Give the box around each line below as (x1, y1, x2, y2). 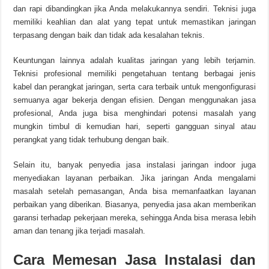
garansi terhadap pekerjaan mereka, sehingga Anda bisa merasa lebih (13, 213, 256, 222)
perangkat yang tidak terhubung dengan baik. (13, 135, 170, 144)
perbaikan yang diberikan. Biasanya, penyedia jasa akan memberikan (13, 200, 256, 209)
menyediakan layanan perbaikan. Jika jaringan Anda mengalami (13, 174, 256, 183)
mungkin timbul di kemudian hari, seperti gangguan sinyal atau (13, 122, 256, 131)
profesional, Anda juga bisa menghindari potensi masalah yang (13, 109, 256, 118)
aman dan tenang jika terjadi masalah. (13, 226, 146, 235)
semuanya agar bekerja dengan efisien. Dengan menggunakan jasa (13, 95, 256, 104)
